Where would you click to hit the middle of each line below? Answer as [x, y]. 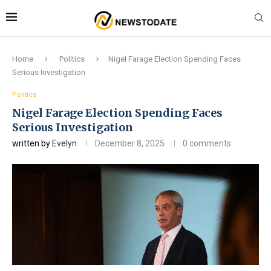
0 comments [207, 143]
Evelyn [64, 143]
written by [32, 143]
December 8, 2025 [130, 143]
